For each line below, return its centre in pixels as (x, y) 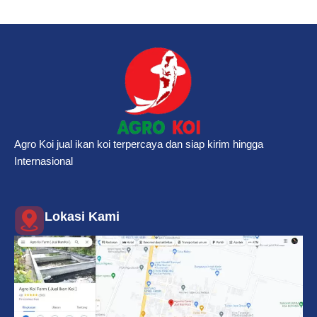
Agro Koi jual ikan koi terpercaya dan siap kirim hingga (139, 144)
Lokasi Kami (82, 216)
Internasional (44, 161)
